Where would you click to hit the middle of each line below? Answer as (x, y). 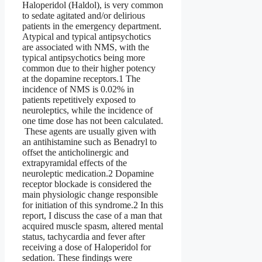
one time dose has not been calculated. (93, 121)
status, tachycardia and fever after (84, 237)
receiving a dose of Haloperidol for (87, 247)
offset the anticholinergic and (75, 153)
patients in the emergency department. (92, 26)
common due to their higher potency (89, 68)
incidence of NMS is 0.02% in (78, 89)
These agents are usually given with (89, 132)
